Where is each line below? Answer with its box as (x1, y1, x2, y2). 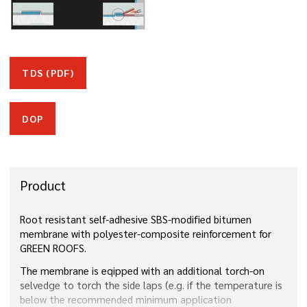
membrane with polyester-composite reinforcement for (19, 227, 271, 241)
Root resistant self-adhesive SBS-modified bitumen (19, 212, 251, 227)
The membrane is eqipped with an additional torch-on (19, 263, 265, 278)
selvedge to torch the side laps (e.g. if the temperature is (19, 278, 282, 292)
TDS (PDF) (22, 66, 74, 79)
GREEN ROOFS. (19, 241, 86, 256)
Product (19, 176, 66, 193)
